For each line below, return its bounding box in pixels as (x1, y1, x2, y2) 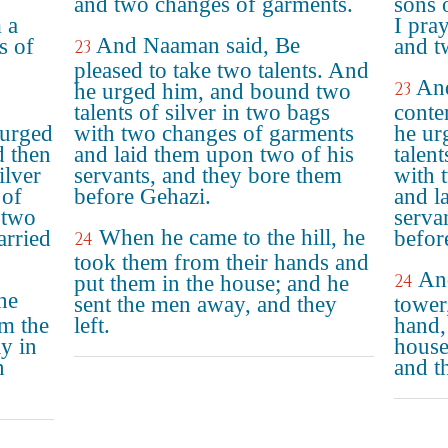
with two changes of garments (74, 121, 354, 146)
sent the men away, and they (74, 292, 337, 317)
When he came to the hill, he (99, 225, 365, 250)
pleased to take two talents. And (74, 58, 369, 83)
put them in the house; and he (74, 271, 349, 296)
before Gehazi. (74, 184, 211, 209)
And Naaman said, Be (96, 33, 300, 58)
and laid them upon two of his (74, 142, 354, 167)
